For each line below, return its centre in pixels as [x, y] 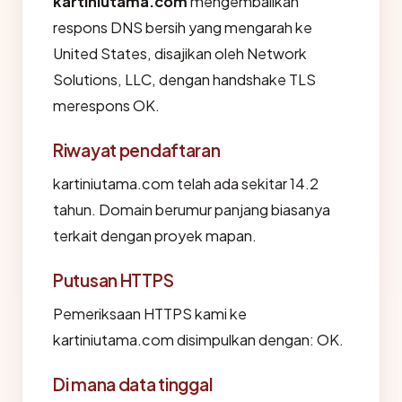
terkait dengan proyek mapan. [155, 236]
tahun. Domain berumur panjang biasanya [192, 210]
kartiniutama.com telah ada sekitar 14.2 [186, 184]
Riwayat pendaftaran [137, 150]
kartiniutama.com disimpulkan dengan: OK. [198, 340]
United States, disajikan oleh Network [180, 54]
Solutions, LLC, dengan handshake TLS [184, 80]
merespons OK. [106, 106]
